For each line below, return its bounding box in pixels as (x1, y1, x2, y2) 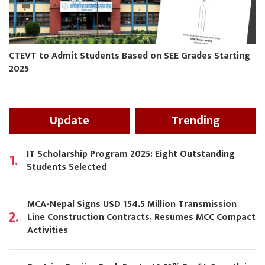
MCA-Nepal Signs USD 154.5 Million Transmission (27, 196, 237, 213)
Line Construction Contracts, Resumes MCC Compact (27, 209, 256, 226)
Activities (27, 222, 68, 239)
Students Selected (27, 159, 106, 176)
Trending (171, 111, 220, 131)
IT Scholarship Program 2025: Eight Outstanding (27, 146, 235, 163)
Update (50, 111, 89, 131)
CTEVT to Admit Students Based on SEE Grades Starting (9, 48, 250, 64)
